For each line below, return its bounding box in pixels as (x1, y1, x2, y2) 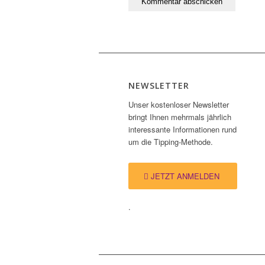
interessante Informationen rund (128, 124, 237, 135)
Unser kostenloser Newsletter (128, 99, 229, 111)
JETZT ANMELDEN (151, 170, 219, 182)
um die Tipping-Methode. (128, 136, 213, 148)
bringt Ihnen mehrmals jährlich (128, 111, 231, 123)
